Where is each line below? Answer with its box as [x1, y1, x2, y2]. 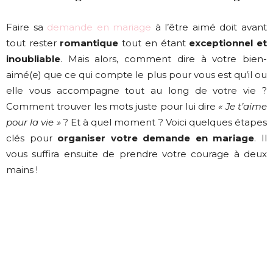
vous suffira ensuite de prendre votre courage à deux [6, 148, 267, 160]
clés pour [6, 132, 58, 144]
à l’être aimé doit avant [151, 21, 268, 34]
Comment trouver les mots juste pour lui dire [6, 101, 219, 113]
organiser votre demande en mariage [57, 132, 255, 144]
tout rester [6, 37, 60, 49]
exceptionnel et [185, 37, 268, 49]
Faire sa [6, 21, 48, 34]
